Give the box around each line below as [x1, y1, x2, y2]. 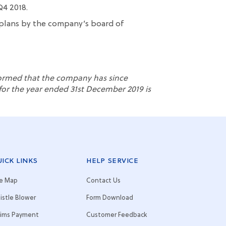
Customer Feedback [86, 212, 147, 218]
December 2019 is [84, 86, 151, 94]
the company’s [31, 20, 89, 28]
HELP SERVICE [86, 157, 138, 164]
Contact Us [86, 178, 121, 184]
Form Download [86, 195, 133, 201]
